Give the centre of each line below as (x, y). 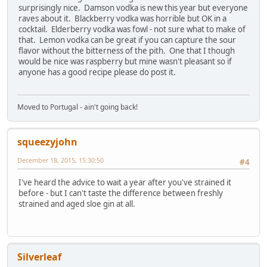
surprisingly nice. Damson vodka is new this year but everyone (133, 7)
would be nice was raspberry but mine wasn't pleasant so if (125, 61)
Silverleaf (39, 257)
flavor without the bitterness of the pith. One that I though (127, 50)
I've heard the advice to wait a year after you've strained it (125, 183)
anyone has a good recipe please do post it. (97, 72)
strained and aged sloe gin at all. (77, 204)
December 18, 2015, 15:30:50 (60, 160)
